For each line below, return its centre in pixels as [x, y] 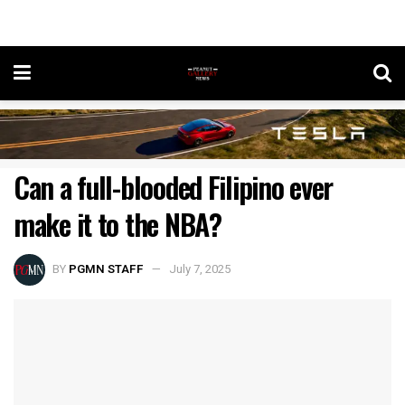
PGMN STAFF [106, 269]
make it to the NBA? [118, 224]
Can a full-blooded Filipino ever [174, 187]
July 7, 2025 [200, 269]
